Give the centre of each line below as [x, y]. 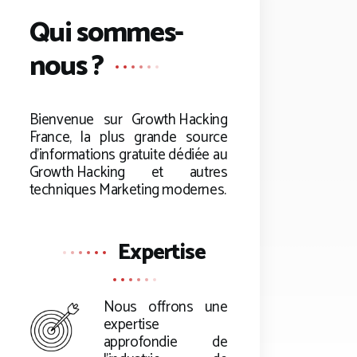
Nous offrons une [165, 308]
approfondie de [165, 343]
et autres [177, 173]
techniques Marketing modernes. [127, 190]
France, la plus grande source [128, 138]
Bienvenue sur [80, 120]
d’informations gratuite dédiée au [128, 155]
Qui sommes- [106, 33]
